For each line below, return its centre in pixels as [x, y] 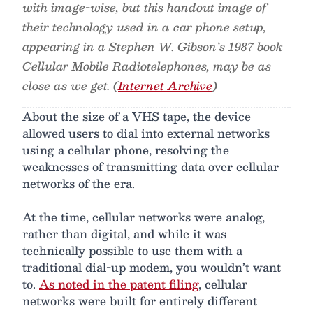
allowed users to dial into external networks [146, 133]
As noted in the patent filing [119, 284]
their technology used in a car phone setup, [144, 27]
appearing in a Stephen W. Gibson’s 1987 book [153, 46]
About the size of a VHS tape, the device [137, 116]
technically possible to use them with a [132, 250]
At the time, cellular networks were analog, [144, 217]
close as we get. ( [70, 85]
